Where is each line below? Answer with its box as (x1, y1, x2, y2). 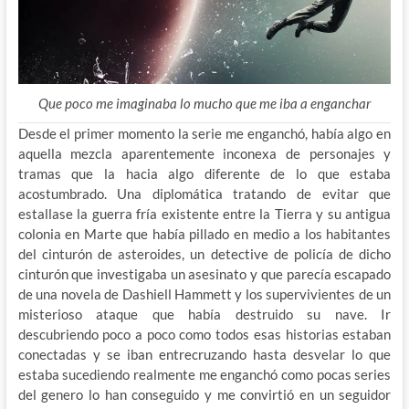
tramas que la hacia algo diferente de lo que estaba (17, 165, 392, 183)
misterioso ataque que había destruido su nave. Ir (17, 306, 392, 323)
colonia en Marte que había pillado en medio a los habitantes (17, 225, 392, 243)
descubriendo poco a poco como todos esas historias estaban (17, 326, 392, 343)
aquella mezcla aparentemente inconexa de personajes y (17, 145, 392, 163)
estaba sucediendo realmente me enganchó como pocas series (17, 366, 392, 383)
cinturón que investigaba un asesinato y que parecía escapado (17, 266, 392, 283)
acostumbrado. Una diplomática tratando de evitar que (17, 185, 392, 203)
